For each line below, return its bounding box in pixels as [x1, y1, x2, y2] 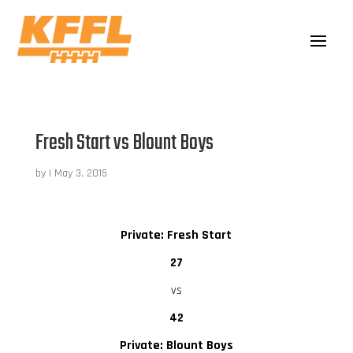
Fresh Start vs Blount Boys [35, 125, 214, 160]
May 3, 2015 [54, 165, 107, 180]
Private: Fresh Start [121, 226, 232, 243]
